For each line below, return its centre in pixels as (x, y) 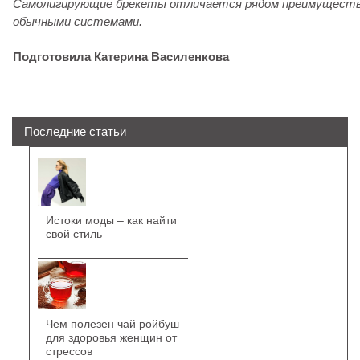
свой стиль (74, 234)
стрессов (69, 351)
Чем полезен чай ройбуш (112, 324)
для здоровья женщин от (111, 337)
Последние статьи (75, 131)
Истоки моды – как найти (111, 220)
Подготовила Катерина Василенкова (121, 57)
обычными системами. (78, 21)
